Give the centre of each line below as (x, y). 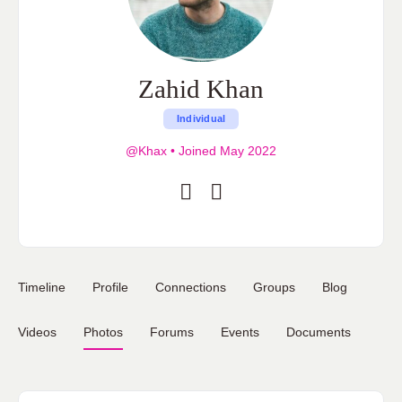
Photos (103, 332)
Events (240, 332)
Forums (172, 332)
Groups (274, 287)
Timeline (42, 287)
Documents (319, 332)
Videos (37, 332)
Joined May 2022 (226, 151)
